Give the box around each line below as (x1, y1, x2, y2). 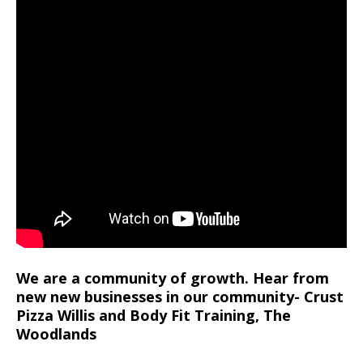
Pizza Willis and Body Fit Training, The (16, 305, 291, 325)
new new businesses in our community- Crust (16, 287, 344, 306)
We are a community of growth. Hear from (16, 268, 329, 288)
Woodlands (16, 324, 96, 344)
